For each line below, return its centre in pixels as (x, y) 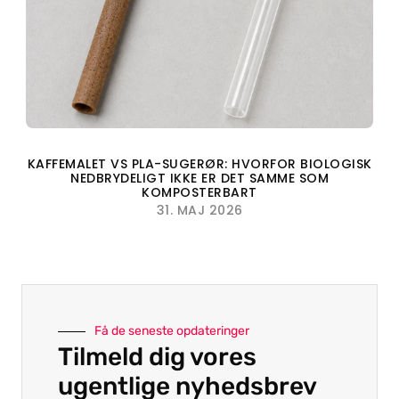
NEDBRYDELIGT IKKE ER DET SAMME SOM (199, 179)
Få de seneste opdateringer (172, 331)
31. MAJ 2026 (199, 211)
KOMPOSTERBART (199, 193)
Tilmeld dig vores (157, 357)
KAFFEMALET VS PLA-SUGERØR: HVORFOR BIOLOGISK (199, 164)
